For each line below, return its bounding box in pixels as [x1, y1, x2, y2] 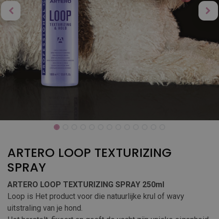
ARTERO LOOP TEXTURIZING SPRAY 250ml [7, 180, 164, 189]
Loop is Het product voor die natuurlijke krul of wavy [7, 192, 184, 201]
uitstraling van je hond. [7, 203, 83, 213]
